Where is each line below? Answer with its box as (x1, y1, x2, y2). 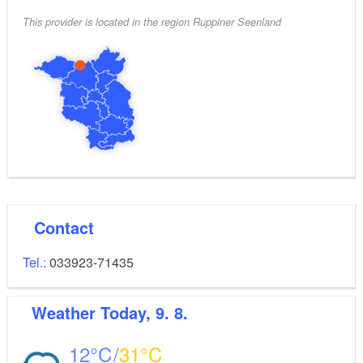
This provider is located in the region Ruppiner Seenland (23, 15, 281, 30)
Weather (47, 300, 100, 324)
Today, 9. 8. (100, 300, 188, 324)
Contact (45, 216, 94, 240)
